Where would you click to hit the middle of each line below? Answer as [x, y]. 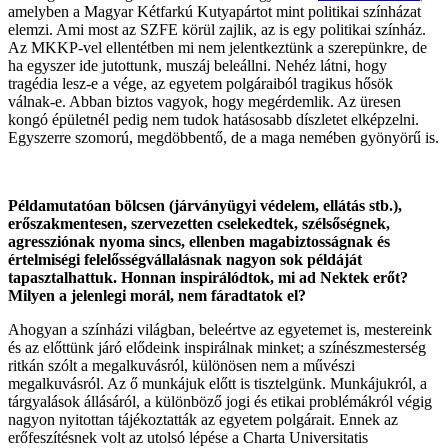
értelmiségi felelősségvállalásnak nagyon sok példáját [185, 259]
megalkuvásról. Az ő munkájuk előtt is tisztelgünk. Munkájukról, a [217, 383]
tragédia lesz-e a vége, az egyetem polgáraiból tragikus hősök [200, 83]
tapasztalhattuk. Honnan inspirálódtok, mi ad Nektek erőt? [208, 277]
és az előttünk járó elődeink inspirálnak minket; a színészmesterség [217, 347]
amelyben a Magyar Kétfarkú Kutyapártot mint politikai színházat [214, 11]
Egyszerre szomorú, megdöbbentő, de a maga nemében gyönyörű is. [223, 137]
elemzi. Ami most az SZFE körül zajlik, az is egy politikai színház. [217, 29]
